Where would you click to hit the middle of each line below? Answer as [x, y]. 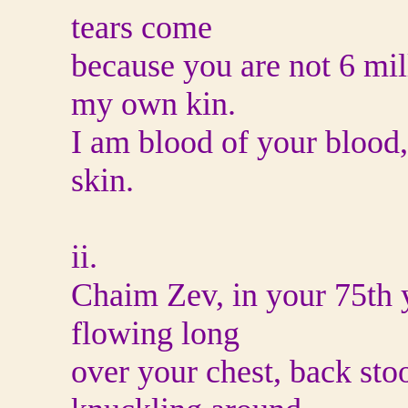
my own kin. [153, 104]
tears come [142, 27]
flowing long [155, 333]
